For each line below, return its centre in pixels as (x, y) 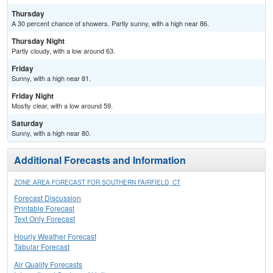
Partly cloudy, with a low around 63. (63, 51)
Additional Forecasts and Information (100, 160)
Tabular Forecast (42, 247)
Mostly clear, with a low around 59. (62, 106)
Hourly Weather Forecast (55, 236)
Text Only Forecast (44, 219)
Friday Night (33, 96)
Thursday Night (38, 41)
